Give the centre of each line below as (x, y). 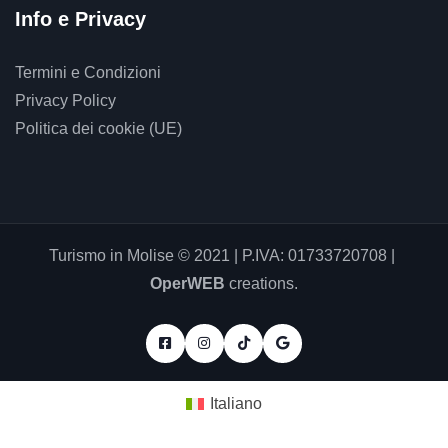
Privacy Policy (65, 100)
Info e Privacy (80, 18)
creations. (261, 283)
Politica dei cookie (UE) (98, 128)
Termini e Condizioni (88, 72)
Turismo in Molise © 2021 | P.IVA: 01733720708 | (224, 255)
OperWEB (187, 283)
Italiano (236, 403)
